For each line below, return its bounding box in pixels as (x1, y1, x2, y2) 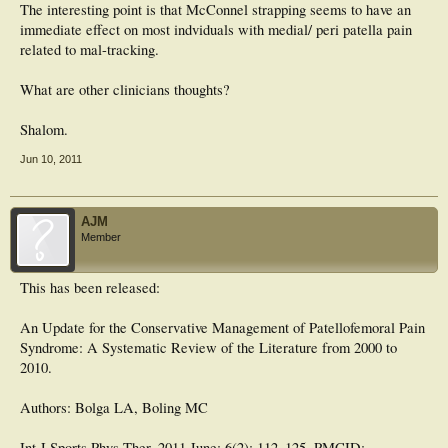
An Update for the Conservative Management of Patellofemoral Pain (20, 317, 425, 337)
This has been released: (20, 277, 160, 297)
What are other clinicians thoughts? (20, 79, 230, 99)
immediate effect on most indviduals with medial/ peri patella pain (20, 19, 412, 39)
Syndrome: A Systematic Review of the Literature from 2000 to (20, 337, 397, 357)
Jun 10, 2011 (20, 152, 82, 165)
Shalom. (20, 119, 68, 139)
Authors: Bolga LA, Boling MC (20, 397, 208, 417)
